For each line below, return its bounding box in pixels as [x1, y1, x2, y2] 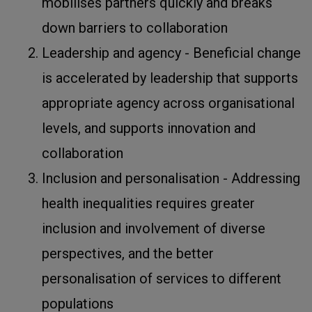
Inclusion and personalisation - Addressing [42, 169, 300, 187]
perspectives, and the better [42, 244, 214, 262]
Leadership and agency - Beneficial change [42, 44, 301, 61]
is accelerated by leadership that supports [42, 69, 298, 86]
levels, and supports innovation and [42, 119, 256, 136]
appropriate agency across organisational [42, 94, 295, 111]
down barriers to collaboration [42, 19, 228, 36]
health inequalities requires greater [42, 194, 255, 212]
